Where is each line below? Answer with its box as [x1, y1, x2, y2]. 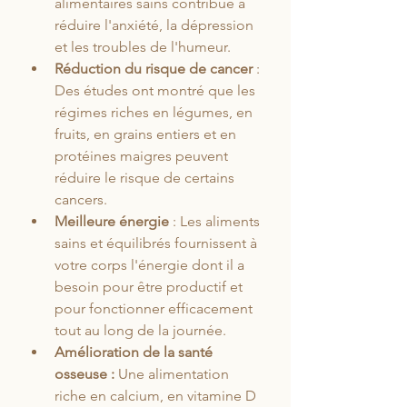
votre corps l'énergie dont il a [55, 256, 248, 274]
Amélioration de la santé [55, 343, 216, 362]
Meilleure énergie [55, 213, 173, 231]
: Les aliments [173, 213, 263, 231]
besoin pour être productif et [55, 278, 246, 296]
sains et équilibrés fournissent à [55, 234, 261, 253]
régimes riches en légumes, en [55, 104, 256, 122]
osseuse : [55, 365, 114, 383]
